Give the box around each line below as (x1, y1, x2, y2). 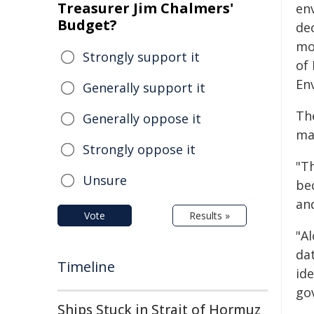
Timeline (57, 257, 115, 276)
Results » (189, 209, 230, 222)
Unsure (83, 172, 127, 189)
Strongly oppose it (83, 141, 196, 158)
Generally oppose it (83, 110, 201, 127)
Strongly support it (83, 48, 200, 65)
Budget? (57, 15, 117, 34)
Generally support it (83, 79, 205, 96)
